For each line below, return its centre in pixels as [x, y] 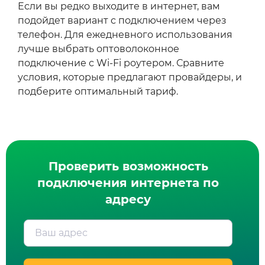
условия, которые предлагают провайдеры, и [130, 77]
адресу [128, 200]
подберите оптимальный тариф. [98, 92]
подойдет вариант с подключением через [122, 21]
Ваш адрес [59, 233]
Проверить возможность [128, 167]
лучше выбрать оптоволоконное [98, 49]
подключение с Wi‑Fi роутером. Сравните [121, 63]
